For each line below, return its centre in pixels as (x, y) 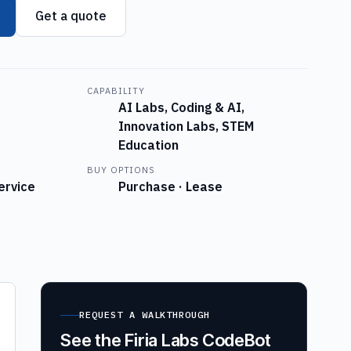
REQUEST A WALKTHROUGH (145, 315)
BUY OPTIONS (121, 170)
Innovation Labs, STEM (186, 126)
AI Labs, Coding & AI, (182, 107)
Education (149, 145)
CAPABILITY (116, 90)
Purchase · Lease (171, 186)
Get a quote (71, 15)
